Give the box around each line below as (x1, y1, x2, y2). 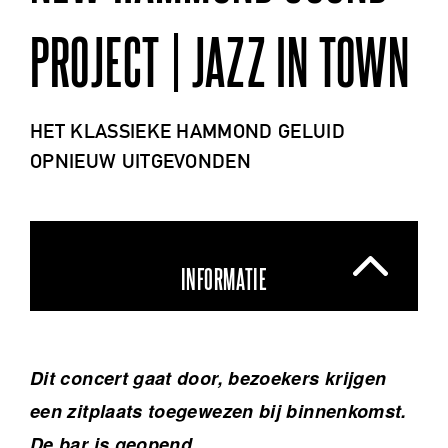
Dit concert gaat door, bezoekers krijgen (30, 365, 387, 392)
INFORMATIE (180, 267, 268, 295)
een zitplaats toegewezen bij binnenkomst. (30, 398, 407, 425)
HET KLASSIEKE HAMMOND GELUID (30, 119, 345, 144)
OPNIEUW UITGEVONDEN (30, 149, 252, 174)
